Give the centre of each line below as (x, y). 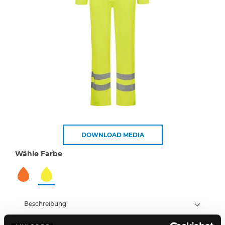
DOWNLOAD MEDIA (113, 135)
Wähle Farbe (39, 153)
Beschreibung (45, 203)
